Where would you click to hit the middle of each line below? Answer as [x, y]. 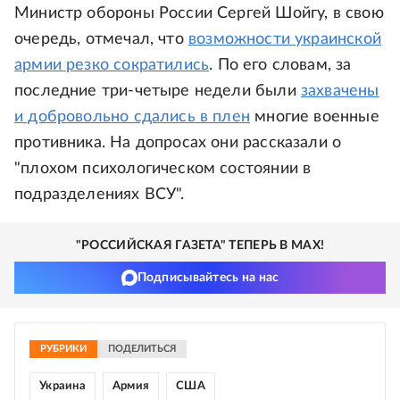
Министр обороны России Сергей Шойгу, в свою [199, 13]
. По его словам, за [280, 65]
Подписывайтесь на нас [208, 278]
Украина [62, 386]
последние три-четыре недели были [158, 91]
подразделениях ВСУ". [100, 195]
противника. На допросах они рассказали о [178, 143]
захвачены [340, 91]
